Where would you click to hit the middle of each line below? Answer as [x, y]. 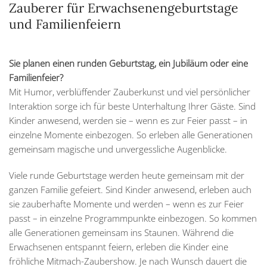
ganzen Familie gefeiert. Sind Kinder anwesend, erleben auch [130, 190]
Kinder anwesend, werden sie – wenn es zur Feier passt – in [128, 121]
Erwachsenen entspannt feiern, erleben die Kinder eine [119, 247]
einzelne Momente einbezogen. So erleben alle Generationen [131, 135]
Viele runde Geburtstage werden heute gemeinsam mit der [127, 176]
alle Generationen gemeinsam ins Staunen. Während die [121, 233]
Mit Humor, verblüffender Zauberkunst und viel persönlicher [130, 92]
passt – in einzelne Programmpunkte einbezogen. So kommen [133, 218]
